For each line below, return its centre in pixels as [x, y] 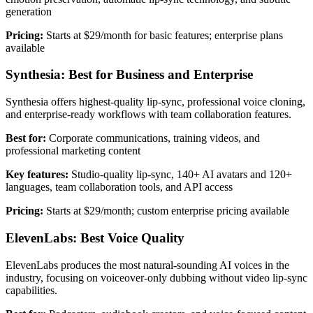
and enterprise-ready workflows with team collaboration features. [148, 115]
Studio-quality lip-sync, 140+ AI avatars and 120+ [180, 175]
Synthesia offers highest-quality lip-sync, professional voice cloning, [155, 102]
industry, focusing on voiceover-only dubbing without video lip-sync [156, 277]
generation [29, 11]
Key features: [37, 175]
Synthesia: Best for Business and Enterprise [129, 75]
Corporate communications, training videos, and [153, 138]
